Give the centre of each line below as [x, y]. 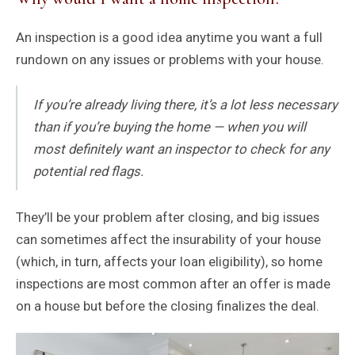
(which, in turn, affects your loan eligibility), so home [169, 261]
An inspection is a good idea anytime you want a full [169, 37]
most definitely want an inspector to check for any [181, 149]
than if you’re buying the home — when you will [169, 127]
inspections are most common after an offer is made [173, 283]
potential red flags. [90, 172]
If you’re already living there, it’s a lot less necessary [185, 105]
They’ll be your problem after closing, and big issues [167, 217]
